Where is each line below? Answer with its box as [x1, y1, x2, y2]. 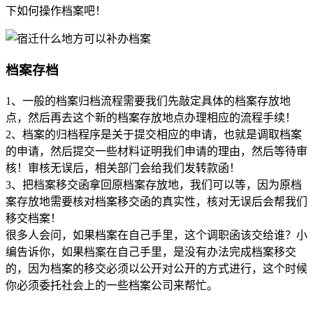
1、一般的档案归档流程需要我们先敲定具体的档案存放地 [6, 94, 291, 107]
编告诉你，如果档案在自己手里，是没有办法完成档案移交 [6, 245, 296, 258]
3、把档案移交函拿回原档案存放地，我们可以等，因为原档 [6, 178, 302, 191]
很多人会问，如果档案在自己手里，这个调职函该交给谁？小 [6, 228, 307, 241]
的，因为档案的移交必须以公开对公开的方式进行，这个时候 [6, 262, 307, 275]
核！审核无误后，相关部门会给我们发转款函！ [6, 161, 240, 174]
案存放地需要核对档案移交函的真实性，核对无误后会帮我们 [6, 195, 307, 208]
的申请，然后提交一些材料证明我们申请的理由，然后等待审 [6, 145, 307, 157]
